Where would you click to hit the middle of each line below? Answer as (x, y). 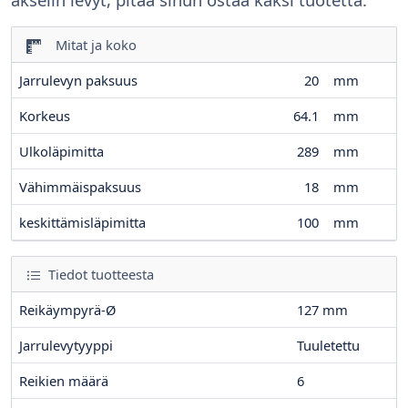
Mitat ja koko (91, 45)
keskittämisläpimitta (82, 223)
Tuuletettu (328, 346)
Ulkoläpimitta (61, 152)
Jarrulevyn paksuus (78, 81)
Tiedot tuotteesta (99, 275)
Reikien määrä (64, 381)
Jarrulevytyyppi (66, 346)
